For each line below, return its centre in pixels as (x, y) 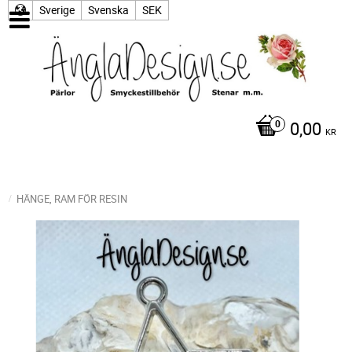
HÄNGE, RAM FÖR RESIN (72, 199)
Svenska (108, 10)
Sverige (57, 10)
